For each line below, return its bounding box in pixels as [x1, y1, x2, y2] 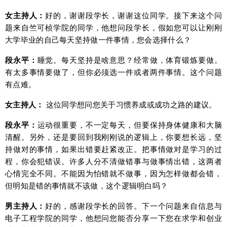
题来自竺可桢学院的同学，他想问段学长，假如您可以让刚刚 [5, 22, 222, 33]
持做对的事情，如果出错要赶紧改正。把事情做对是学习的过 [5, 143, 222, 155]
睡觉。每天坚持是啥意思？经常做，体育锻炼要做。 [37, 54, 222, 65]
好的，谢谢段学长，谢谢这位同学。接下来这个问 [45, 10, 222, 21]
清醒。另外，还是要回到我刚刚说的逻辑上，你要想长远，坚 [5, 131, 222, 142]
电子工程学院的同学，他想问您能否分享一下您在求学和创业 [5, 212, 222, 223]
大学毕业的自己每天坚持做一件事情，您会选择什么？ [5, 34, 192, 45]
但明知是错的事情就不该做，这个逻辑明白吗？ [5, 180, 168, 191]
